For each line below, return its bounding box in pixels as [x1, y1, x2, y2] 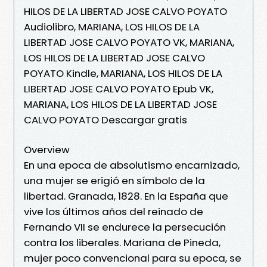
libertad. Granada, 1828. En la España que [24, 188, 228, 203]
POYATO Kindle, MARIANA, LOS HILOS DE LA [24, 66, 222, 80]
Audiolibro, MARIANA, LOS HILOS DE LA [24, 19, 200, 34]
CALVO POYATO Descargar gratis [24, 112, 187, 127]
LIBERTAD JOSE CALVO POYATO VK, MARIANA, [24, 35, 234, 49]
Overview [24, 142, 70, 157]
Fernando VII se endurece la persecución [24, 219, 226, 234]
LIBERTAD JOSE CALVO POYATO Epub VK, [24, 81, 213, 96]
